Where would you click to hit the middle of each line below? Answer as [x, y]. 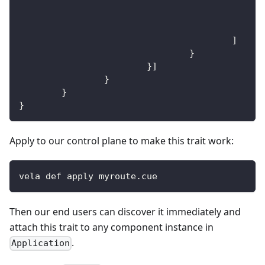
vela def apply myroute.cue [88, 177]
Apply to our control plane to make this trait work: [122, 141]
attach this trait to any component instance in [112, 227]
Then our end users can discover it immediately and [125, 212]
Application [41, 243]
